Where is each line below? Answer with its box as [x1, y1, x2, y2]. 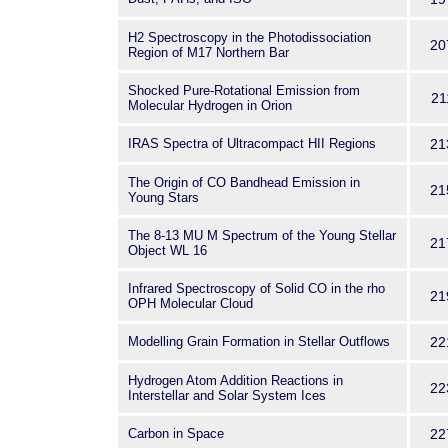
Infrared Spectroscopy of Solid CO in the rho [128, 281, 385, 296]
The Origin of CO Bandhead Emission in [128, 175, 360, 190]
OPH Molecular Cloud [128, 296, 253, 311]
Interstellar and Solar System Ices [128, 388, 326, 403]
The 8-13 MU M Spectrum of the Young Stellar [128, 228, 396, 243]
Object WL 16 [128, 243, 207, 258]
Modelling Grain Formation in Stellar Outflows [128, 334, 390, 349]
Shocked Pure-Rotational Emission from [128, 83, 360, 98]
